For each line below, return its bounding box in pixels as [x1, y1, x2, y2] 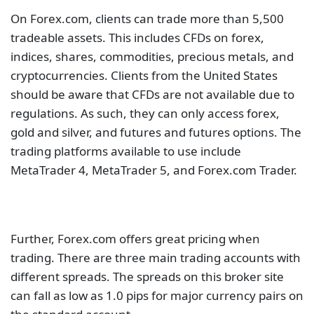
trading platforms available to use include [11, 143, 241, 160]
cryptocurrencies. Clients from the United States [11, 67, 278, 84]
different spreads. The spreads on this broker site [11, 268, 284, 285]
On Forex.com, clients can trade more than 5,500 [11, 11, 284, 27]
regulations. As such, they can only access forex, [11, 105, 280, 122]
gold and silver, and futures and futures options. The [11, 124, 301, 141]
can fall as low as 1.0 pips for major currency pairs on [11, 287, 303, 304]
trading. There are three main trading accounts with [11, 250, 301, 266]
